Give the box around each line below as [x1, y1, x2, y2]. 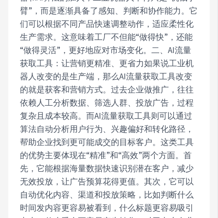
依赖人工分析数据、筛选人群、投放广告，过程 [20, 97, 194, 108]
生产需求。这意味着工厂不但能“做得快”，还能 [20, 31, 193, 42]
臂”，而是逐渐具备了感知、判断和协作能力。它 [20, 5, 198, 16]
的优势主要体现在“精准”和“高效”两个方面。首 [20, 149, 192, 161]
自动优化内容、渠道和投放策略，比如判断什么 [20, 189, 194, 200]
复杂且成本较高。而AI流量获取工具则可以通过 [20, 110, 193, 121]
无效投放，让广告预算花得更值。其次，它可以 [20, 176, 194, 187]
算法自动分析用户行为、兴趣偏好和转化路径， [20, 123, 194, 134]
